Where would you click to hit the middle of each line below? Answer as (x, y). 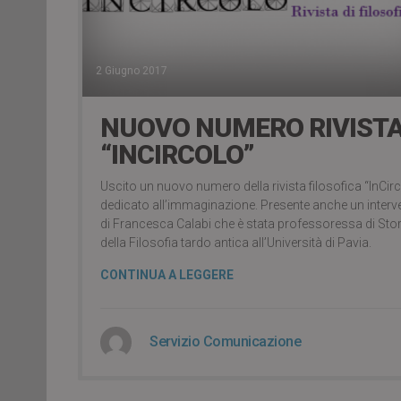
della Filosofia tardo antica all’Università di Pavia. (236, 243)
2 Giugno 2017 (132, 71)
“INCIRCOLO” (177, 155)
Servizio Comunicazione (225, 342)
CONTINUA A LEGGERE (167, 275)
